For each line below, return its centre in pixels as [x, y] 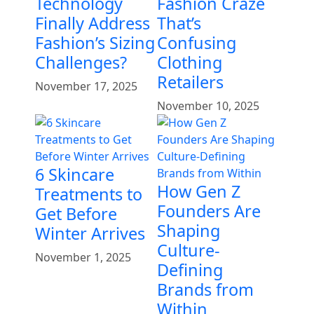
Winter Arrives [90, 233]
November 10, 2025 [208, 105]
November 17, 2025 [86, 86]
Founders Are [209, 211]
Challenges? [81, 62]
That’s [179, 23]
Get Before [76, 213]
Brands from [205, 289]
